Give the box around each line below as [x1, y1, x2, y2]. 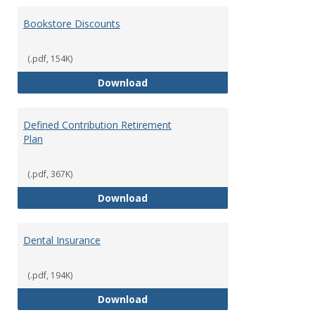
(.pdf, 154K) [27, 53, 72, 65]
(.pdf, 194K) [27, 269, 72, 282]
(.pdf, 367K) [27, 168, 72, 181]
